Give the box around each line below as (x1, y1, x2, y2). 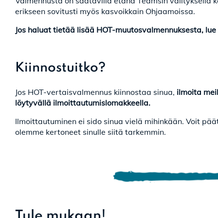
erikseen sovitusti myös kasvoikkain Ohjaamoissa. (15, 6, 197, 16)
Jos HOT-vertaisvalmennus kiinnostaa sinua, (15, 87, 175, 97)
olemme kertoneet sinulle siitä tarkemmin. (15, 127, 168, 137)
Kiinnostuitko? (15, 61, 106, 74)
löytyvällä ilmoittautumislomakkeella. (15, 98, 150, 108)
